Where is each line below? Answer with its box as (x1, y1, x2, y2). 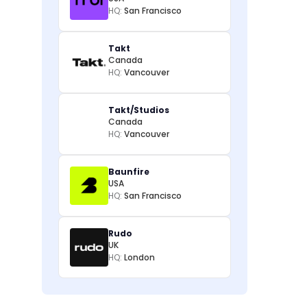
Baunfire (108, 166, 149, 177)
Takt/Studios (108, 104, 169, 116)
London (124, 251, 155, 263)
